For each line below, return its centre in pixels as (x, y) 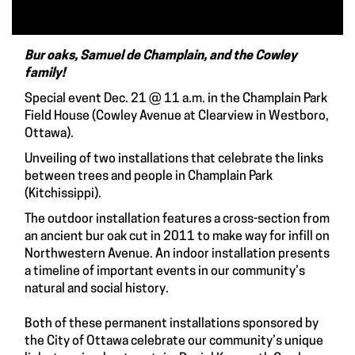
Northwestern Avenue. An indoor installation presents (177, 254)
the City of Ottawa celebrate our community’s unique (174, 341)
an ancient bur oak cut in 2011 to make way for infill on (177, 237)
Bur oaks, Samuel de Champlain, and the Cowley (161, 56)
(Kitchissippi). (63, 194)
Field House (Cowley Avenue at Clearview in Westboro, (177, 116)
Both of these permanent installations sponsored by (172, 324)
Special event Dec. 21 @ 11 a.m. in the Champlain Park (176, 99)
